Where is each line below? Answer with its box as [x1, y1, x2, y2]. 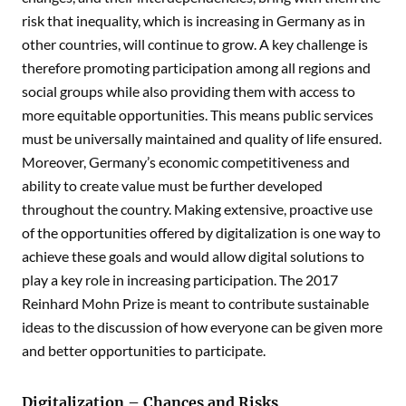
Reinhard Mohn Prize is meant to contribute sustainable [22, 294, 369, 312]
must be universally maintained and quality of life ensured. [22, 129, 382, 147]
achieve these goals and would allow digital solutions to [22, 246, 364, 265]
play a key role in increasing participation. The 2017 [22, 270, 338, 288]
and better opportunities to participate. [22, 341, 266, 359]
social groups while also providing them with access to [22, 82, 355, 100]
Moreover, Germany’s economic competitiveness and [22, 152, 350, 170]
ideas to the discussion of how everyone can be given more [22, 317, 382, 335]
